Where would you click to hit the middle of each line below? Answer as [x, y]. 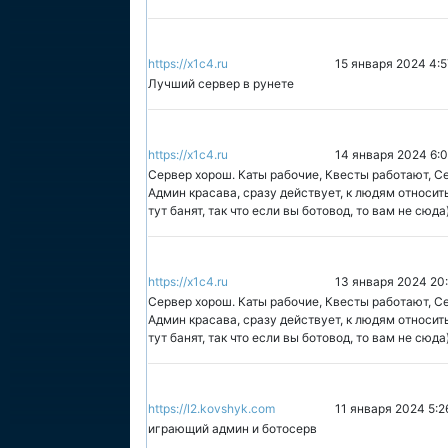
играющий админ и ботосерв [232, 428]
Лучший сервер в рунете [221, 83]
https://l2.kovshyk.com [211, 408]
